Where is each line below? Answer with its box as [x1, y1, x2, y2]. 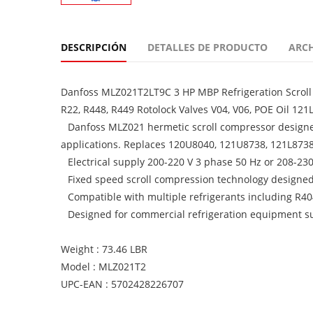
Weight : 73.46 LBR [61, 242, 147, 256]
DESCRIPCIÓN [61, 41, 126, 54]
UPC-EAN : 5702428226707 [61, 277, 184, 291]
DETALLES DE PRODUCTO [147, 41, 268, 54]
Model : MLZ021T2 [61, 260, 146, 273]
